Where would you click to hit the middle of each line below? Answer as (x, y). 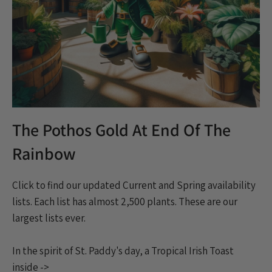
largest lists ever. (49, 218)
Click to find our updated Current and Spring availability (134, 185)
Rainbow (44, 154)
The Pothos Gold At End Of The (121, 130)
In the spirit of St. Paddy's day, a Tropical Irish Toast (123, 250)
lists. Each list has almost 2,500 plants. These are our (125, 201)
